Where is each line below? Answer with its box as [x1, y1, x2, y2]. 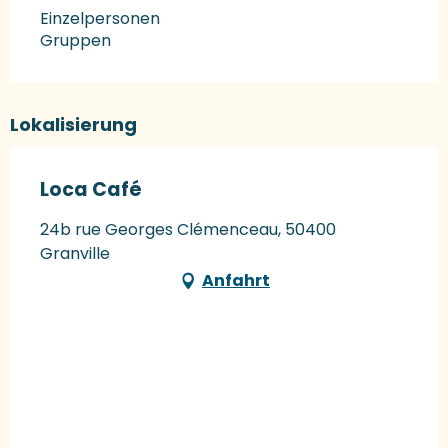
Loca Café [40, 176, 142, 204]
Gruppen [40, 29, 111, 53]
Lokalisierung [10, 112, 137, 138]
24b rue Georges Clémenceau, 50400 [40, 218, 336, 242]
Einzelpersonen [40, 7, 160, 31]
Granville [40, 242, 110, 266]
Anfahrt [202, 269, 270, 293]
